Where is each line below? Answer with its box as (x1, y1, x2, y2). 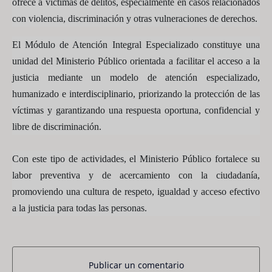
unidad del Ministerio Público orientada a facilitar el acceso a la (12, 56, 260, 66)
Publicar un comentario (88, 259, 184, 271)
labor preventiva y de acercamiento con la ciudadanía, (12, 169, 260, 180)
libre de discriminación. (12, 121, 101, 132)
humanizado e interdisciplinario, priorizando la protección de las (12, 89, 260, 99)
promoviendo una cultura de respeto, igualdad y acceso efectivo (12, 186, 260, 197)
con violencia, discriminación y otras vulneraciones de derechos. (12, 13, 257, 24)
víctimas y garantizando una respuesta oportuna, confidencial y (12, 105, 260, 115)
